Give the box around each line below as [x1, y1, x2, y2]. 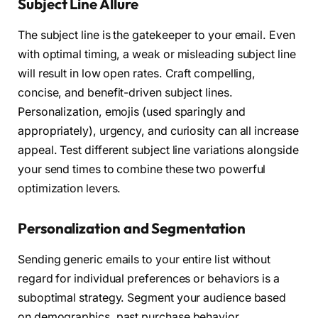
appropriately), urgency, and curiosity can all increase [18, 124, 299, 138]
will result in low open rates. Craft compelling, [18, 66, 256, 80]
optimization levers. [18, 181, 121, 195]
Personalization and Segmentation [18, 219, 246, 237]
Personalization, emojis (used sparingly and [18, 104, 246, 119]
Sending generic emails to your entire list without [18, 252, 271, 266]
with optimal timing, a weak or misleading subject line [18, 47, 296, 61]
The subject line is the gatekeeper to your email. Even [18, 28, 295, 42]
